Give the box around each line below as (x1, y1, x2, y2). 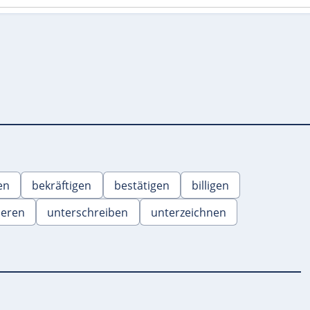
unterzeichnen (150, 204, 226, 220)
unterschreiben (47, 204, 129, 220)
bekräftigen (32, 177, 92, 193)
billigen (192, 177, 230, 193)
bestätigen (113, 177, 170, 193)
